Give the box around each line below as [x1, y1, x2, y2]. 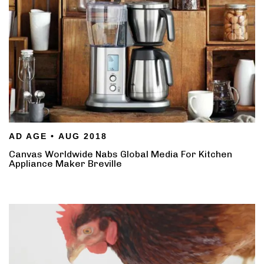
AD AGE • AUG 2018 [9, 131, 107, 141]
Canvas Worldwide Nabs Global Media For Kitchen [9, 148, 232, 160]
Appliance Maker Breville [9, 157, 122, 169]
